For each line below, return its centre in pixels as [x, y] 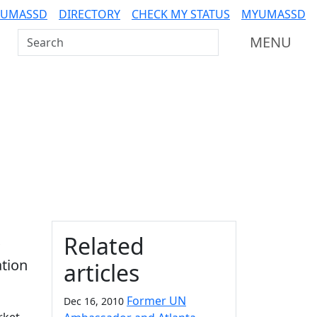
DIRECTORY [90, 14]
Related [104, 246]
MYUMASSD [273, 14]
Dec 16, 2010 [94, 301]
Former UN [156, 301]
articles [102, 273]
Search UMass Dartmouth [87, 38]
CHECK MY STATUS [181, 14]
